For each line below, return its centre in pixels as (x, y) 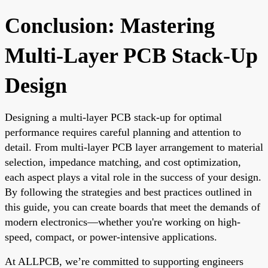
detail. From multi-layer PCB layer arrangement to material (134, 147)
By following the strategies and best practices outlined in (128, 192)
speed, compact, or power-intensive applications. (111, 237)
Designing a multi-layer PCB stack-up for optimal (113, 117)
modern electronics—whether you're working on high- (123, 222)
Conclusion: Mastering (110, 25)
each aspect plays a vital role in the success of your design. (133, 177)
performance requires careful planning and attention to (123, 132)
